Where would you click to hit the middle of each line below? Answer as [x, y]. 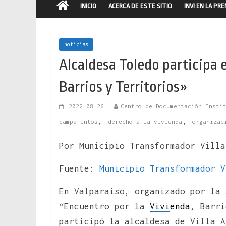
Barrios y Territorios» [123, 87]
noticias [76, 44]
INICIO [88, 6]
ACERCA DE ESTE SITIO [140, 6]
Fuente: [79, 168]
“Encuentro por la [104, 206]
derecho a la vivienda [145, 121]
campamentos [78, 121]
